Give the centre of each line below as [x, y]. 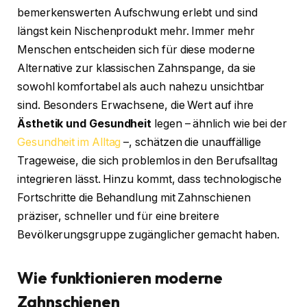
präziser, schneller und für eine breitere [118, 216]
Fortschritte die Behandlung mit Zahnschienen [134, 197]
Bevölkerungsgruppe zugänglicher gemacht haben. [149, 234]
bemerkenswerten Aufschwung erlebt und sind [137, 12]
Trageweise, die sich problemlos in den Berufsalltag [147, 160]
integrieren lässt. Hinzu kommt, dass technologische [149, 179]
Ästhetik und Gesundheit [85, 123]
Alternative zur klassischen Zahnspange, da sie [137, 68]
